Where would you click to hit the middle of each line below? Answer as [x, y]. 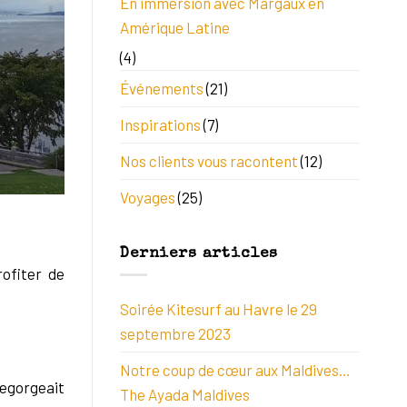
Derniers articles [199, 253]
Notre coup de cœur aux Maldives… [235, 369]
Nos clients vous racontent [209, 161]
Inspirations [160, 125]
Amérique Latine [175, 28]
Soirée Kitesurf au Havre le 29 [218, 308]
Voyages [148, 198]
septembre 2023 [175, 333]
